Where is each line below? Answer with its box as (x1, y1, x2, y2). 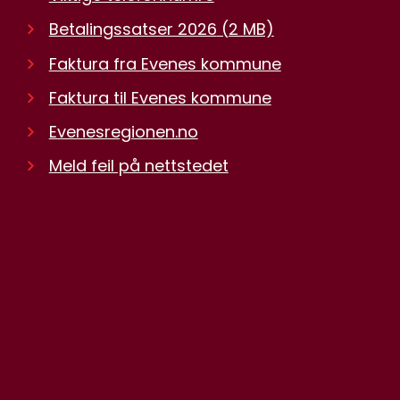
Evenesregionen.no (48, 120, 198, 143)
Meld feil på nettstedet (48, 154, 229, 178)
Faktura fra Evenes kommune (48, 52, 281, 75)
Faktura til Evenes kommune (48, 86, 271, 109)
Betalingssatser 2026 (48, 18, 217, 41)
